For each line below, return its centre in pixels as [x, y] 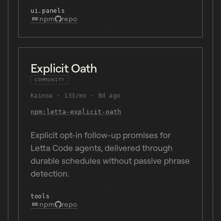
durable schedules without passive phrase [110, 161]
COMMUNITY [50, 80]
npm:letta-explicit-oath [76, 112]
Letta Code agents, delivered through [102, 148]
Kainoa [42, 96]
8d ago [109, 96]
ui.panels [48, 11]
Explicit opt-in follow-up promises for [101, 135]
